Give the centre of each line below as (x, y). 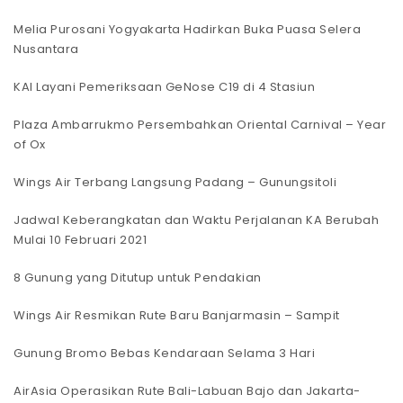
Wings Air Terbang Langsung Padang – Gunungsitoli (175, 183)
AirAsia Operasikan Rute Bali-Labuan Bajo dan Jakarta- (187, 391)
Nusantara (46, 49)
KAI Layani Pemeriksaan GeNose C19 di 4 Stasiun (164, 87)
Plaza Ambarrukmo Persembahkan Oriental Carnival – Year (200, 125)
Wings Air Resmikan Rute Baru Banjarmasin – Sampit (177, 316)
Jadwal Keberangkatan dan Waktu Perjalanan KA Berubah (196, 220)
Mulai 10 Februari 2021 (80, 240)
